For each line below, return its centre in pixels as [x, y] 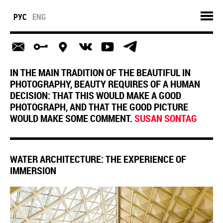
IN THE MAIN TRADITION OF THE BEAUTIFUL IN [100, 72]
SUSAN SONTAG [166, 118]
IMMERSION [33, 170]
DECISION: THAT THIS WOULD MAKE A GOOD [96, 95]
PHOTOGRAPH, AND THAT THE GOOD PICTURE [99, 107]
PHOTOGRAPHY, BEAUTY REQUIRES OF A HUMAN [105, 84]
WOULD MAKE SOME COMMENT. [72, 118]
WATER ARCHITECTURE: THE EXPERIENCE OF [98, 159]
